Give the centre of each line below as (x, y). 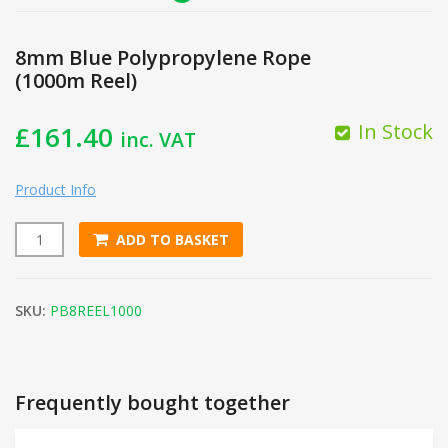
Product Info (55, 189)
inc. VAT (158, 139)
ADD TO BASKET (172, 239)
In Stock (395, 131)
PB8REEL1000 (96, 310)
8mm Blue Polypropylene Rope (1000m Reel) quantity (203, 248)
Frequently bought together (152, 402)
